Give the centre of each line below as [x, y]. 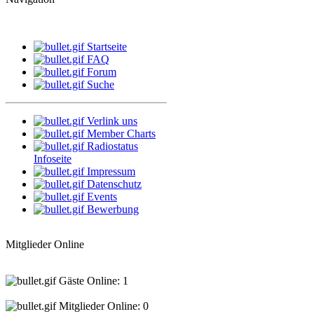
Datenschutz [114, 184]
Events [102, 197]
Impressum [111, 172]
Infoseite [53, 159]
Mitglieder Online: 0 [102, 306]
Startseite [107, 47]
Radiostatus [112, 146]
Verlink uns [112, 121]
